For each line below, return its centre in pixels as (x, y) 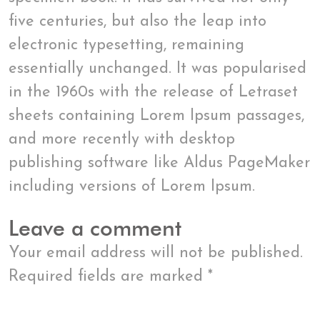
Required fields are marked (108, 277)
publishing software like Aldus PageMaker (159, 164)
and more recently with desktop (122, 140)
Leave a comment (95, 229)
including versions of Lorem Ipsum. (132, 187)
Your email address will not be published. (156, 254)
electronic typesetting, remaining (126, 46)
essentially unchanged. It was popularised (157, 69)
